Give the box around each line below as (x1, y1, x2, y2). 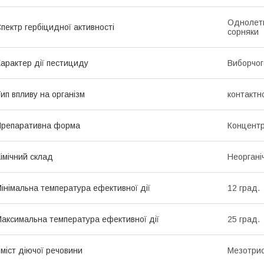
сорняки (227, 27, 259, 37)
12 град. (227, 183, 260, 193)
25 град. (227, 214, 260, 224)
